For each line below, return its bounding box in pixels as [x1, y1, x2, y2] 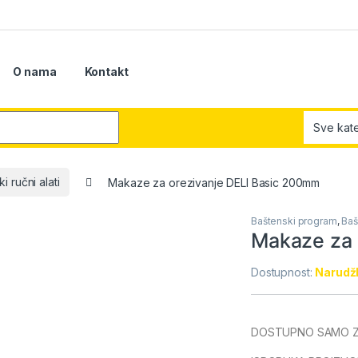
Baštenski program [251, 215, 337, 228]
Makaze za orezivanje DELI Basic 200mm [108, 175, 320, 189]
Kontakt [84, 65, 129, 79]
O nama [13, 65, 57, 79]
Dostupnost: [251, 265, 316, 280]
